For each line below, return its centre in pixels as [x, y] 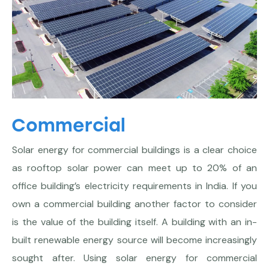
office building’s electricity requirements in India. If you [134, 186]
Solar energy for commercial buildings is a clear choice [134, 150]
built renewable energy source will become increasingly [134, 240]
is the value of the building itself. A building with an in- [134, 222]
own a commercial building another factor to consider [134, 204]
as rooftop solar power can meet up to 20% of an [134, 168]
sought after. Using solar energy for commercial [134, 258]
